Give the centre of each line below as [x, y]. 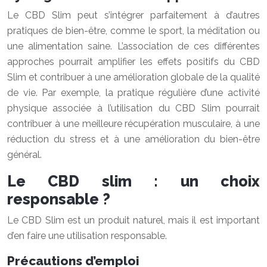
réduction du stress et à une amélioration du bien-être [133, 139]
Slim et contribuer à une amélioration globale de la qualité [133, 77]
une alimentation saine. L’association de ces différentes [133, 46]
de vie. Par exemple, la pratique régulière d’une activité [133, 93]
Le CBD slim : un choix [133, 181]
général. [24, 155]
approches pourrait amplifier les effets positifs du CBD [133, 62]
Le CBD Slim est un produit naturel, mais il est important [133, 220]
